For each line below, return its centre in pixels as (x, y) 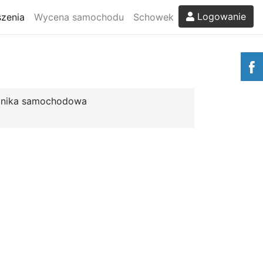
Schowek (154, 17)
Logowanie (220, 16)
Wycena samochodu (79, 17)
